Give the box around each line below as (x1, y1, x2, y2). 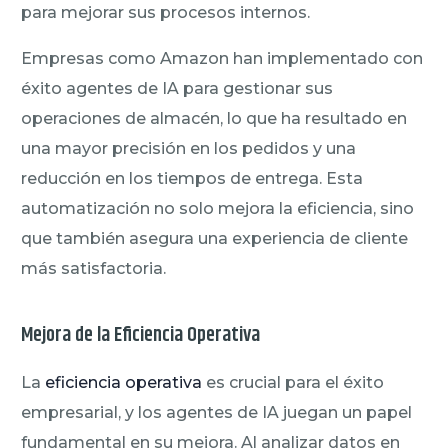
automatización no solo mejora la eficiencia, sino (21, 198, 415, 218)
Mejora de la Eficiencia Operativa (21, 319, 261, 351)
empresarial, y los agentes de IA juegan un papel (21, 402, 413, 422)
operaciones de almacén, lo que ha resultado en (21, 108, 408, 128)
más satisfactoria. (21, 258, 167, 278)
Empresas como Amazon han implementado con (21, 48, 424, 68)
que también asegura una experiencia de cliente (21, 228, 409, 248)
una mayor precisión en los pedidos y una (21, 138, 357, 158)
